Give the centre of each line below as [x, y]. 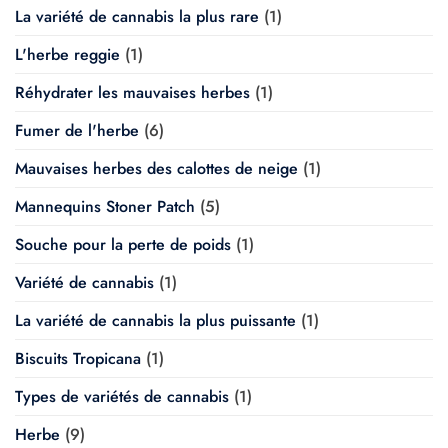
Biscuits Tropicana [78, 358]
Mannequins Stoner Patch [105, 206]
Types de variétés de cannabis [122, 396]
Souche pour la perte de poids [123, 244]
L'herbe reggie [67, 54]
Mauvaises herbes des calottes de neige [156, 168]
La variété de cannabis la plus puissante [155, 320]
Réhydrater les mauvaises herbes [132, 92]
